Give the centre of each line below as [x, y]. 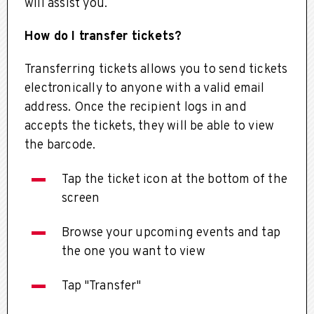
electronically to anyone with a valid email [145, 88]
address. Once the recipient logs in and [136, 107]
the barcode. [60, 145]
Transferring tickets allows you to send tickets [156, 69]
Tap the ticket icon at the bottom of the [175, 179]
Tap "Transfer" [101, 286]
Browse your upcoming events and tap [171, 233]
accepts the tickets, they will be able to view [150, 126]
